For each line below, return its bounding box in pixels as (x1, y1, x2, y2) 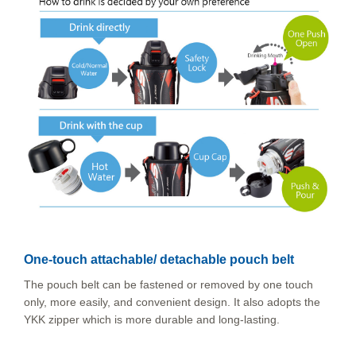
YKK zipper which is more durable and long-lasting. (24, 312, 280, 326)
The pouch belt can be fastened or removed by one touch (24, 277, 313, 291)
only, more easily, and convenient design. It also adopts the (24, 295, 320, 308)
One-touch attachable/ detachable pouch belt (24, 252, 294, 266)
